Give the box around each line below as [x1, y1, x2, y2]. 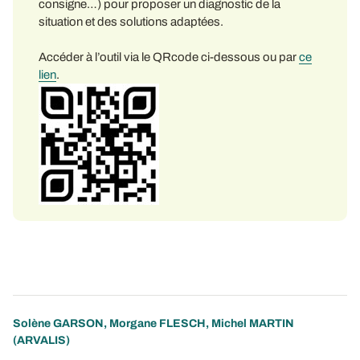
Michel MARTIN [211, 317, 294, 329]
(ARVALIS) [13, 333, 70, 346]
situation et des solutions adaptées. [39, 14, 223, 28]
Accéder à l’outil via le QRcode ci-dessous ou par [39, 50, 299, 63]
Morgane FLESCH [109, 317, 206, 329]
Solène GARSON [13, 317, 104, 329]
